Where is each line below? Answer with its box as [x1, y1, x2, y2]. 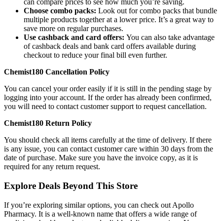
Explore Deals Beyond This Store [4, 180, 138, 191]
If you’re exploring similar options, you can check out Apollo [4, 200, 194, 209]
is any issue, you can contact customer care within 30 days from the [4, 145, 213, 153]
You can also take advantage [126, 33, 215, 42]
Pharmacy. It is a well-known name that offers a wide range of [4, 209, 197, 218]
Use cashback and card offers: [24, 33, 126, 42]
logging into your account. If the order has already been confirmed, [4, 93, 212, 102]
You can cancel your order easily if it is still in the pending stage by [4, 84, 212, 93]
